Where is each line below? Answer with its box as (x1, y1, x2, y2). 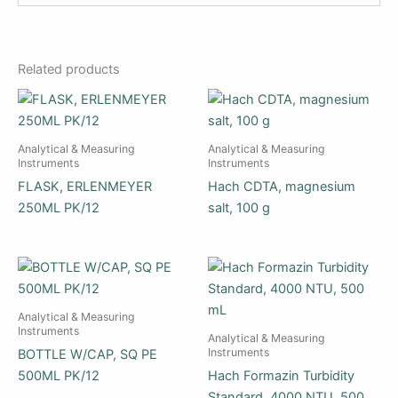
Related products (18, 60, 120, 77)
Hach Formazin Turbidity (208, 368, 354, 385)
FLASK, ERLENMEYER (18, 178, 152, 195)
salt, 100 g (208, 199, 270, 216)
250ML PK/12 (18, 199, 99, 216)
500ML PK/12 (18, 368, 99, 385)
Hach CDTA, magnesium (208, 178, 355, 195)
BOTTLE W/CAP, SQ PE (18, 346, 157, 363)
